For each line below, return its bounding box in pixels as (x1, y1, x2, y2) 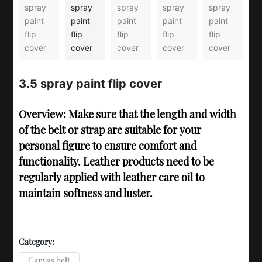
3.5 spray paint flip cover (19, 76, 163, 91)
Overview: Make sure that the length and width (19, 107, 237, 122)
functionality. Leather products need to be (19, 154, 215, 169)
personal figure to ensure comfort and (19, 139, 197, 153)
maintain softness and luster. (19, 186, 153, 201)
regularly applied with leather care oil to (19, 170, 205, 185)
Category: (19, 236, 55, 248)
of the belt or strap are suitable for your (19, 123, 202, 137)
